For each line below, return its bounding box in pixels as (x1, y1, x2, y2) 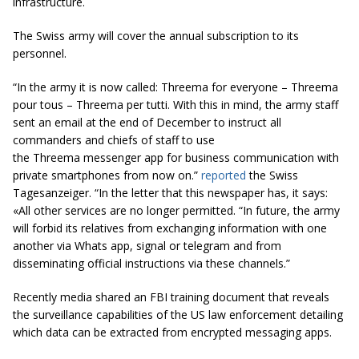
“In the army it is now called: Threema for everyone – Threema (13, 79, 338, 95)
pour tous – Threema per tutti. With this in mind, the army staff (13, 97, 338, 113)
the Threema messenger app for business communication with (13, 150, 339, 166)
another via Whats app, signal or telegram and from (13, 238, 281, 254)
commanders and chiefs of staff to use (13, 132, 215, 148)
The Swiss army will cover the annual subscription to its (13, 28, 299, 44)
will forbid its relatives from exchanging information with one (13, 220, 327, 236)
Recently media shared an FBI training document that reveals (13, 289, 329, 305)
